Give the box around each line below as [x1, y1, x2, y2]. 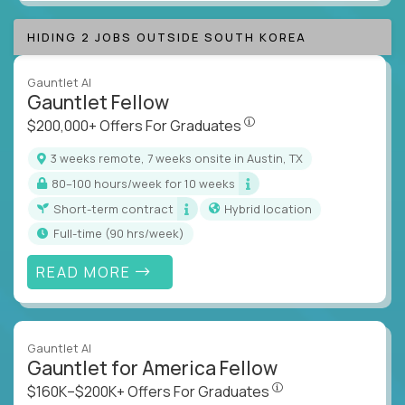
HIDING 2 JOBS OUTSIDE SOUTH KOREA [27, 29, 306, 46]
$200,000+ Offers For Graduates [27, 116, 244, 137]
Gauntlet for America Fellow [27, 355, 278, 381]
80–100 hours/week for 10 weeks [59, 174, 235, 192]
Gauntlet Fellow [27, 89, 169, 116]
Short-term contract [61, 200, 174, 217]
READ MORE [35, 261, 136, 282]
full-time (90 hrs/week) [60, 225, 184, 242]
